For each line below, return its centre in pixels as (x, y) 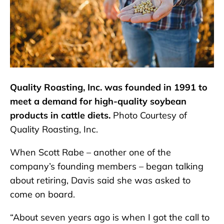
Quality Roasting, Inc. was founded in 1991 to (109, 87)
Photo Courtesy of (150, 115)
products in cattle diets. (61, 115)
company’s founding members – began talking (107, 166)
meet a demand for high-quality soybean (98, 101)
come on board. (42, 194)
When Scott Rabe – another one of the (90, 152)
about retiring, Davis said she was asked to (100, 180)
